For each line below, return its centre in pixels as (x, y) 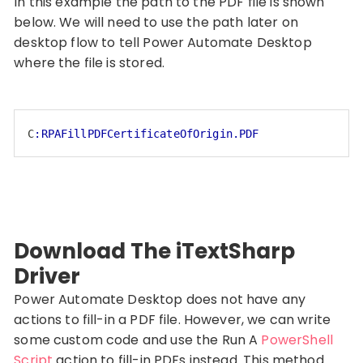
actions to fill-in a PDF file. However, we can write (173, 319)
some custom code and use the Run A (138, 340)
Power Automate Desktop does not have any (160, 299)
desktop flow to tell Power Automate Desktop (163, 42)
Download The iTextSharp (155, 251)
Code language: (73, 151)
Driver (47, 276)
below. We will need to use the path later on (156, 22)
